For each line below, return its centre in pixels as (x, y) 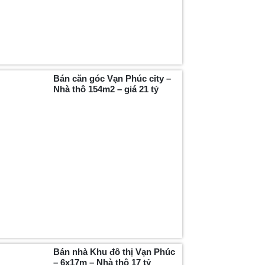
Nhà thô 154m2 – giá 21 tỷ (106, 89)
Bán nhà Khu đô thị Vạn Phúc (114, 252)
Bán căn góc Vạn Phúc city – (112, 78)
